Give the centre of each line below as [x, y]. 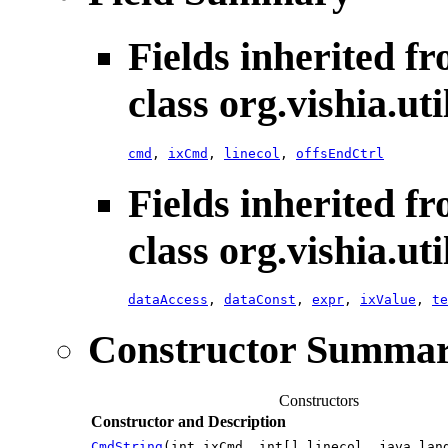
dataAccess [168, 300]
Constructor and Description [188, 421]
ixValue [388, 300]
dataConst [260, 300]
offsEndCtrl [340, 153]
